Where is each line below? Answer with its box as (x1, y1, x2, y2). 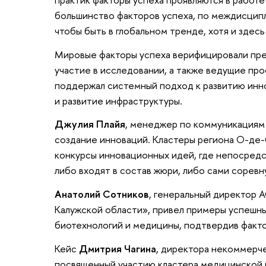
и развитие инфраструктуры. (55, 93, 182, 107)
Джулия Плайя (55, 117, 125, 131)
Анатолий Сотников (55, 186, 149, 201)
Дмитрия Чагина (79, 241, 156, 255)
